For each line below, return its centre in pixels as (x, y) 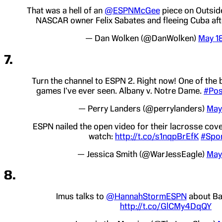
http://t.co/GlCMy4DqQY (166, 206)
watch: (102, 136)
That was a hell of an (65, 10)
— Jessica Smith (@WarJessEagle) (142, 154)
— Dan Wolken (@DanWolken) (142, 38)
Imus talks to (81, 196)
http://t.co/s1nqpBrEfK (157, 136)
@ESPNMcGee (132, 10)
